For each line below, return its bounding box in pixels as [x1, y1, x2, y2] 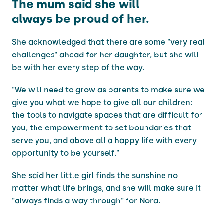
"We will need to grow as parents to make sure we [12, 85, 205, 94]
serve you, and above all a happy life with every [12, 135, 197, 145]
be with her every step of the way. [12, 62, 144, 72]
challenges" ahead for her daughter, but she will [12, 50, 199, 59]
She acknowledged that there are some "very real [12, 37, 205, 47]
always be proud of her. [12, 11, 149, 26]
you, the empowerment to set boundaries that [12, 123, 191, 132]
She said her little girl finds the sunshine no [12, 170, 178, 180]
